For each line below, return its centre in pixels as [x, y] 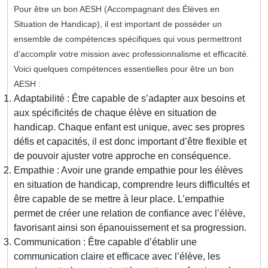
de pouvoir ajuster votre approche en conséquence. [122, 156]
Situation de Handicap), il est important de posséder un [118, 24]
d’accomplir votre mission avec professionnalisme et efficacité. [131, 54]
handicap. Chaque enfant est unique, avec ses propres [129, 127]
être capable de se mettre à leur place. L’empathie [119, 199]
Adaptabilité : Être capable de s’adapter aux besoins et [129, 99]
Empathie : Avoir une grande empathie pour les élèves [128, 170]
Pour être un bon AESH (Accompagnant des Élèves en [117, 9]
